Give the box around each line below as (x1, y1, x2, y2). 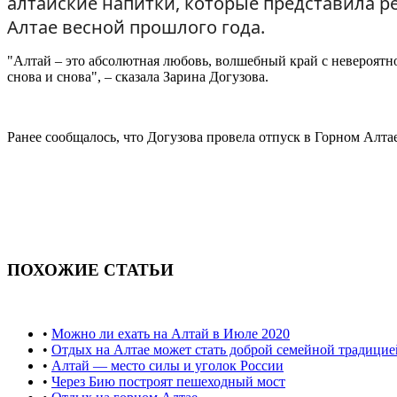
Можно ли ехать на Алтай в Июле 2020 (51, 326, 290, 342)
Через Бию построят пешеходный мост (51, 374, 285, 390)
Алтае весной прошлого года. (7, 14, 265, 39)
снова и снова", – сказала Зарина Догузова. (7, 68, 269, 84)
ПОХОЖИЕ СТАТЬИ (7, 260, 174, 279)
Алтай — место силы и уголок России (51, 358, 284, 374)
